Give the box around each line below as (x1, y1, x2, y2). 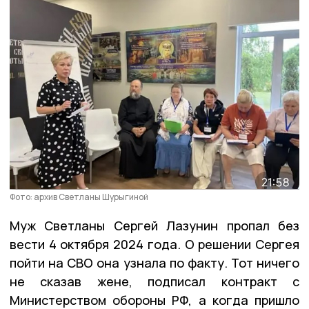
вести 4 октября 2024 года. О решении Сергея (10, 236, 299, 253)
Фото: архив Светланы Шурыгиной (10, 191, 148, 203)
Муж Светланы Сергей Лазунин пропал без (10, 217, 299, 235)
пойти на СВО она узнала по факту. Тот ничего (10, 255, 299, 272)
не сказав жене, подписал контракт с (10, 273, 299, 290)
